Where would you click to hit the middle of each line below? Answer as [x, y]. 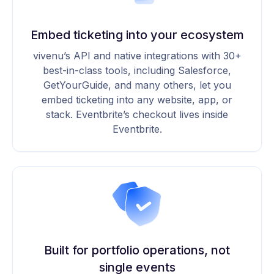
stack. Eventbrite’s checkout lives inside [137, 115]
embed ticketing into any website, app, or [137, 100]
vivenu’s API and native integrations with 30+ [137, 56]
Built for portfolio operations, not [137, 250]
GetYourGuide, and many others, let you [137, 85]
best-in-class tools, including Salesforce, [137, 71]
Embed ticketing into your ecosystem [137, 35]
